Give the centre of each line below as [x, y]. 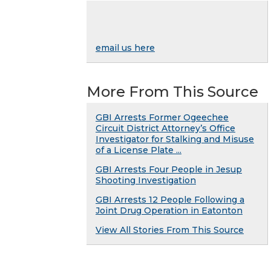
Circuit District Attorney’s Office [165, 128]
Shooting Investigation [146, 180]
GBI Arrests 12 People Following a [170, 199]
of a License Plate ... [139, 150]
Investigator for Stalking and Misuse [175, 139]
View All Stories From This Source [170, 230]
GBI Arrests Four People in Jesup [169, 169]
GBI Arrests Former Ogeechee [162, 117]
